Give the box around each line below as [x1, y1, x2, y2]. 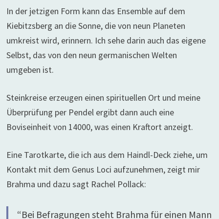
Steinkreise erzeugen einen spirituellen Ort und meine [6, 92, 200, 103]
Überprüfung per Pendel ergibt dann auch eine [6, 107, 174, 118]
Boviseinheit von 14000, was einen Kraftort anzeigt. [6, 121, 193, 132]
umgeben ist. [6, 64, 54, 75]
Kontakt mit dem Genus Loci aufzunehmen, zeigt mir [6, 164, 200, 175]
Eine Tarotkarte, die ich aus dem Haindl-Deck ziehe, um [6, 149, 208, 160]
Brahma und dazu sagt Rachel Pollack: [6, 178, 146, 190]
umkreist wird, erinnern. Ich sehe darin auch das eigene [6, 35, 206, 46]
